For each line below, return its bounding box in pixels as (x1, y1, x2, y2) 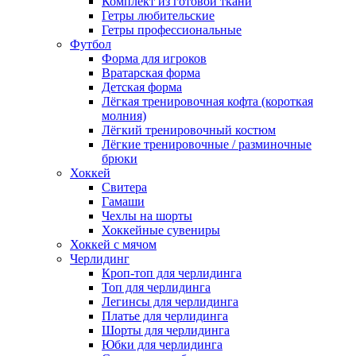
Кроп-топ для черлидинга (102, 266, 242, 281)
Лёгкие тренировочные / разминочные (102, 137, 311, 152)
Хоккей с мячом (70, 238, 157, 252)
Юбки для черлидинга (102, 338, 222, 352)
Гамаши (102, 195, 145, 209)
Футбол (70, 37, 111, 52)
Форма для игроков (102, 52, 207, 66)
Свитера (102, 180, 147, 195)
